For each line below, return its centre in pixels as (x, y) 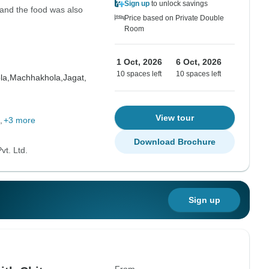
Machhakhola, (36, 77)
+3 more (19, 120)
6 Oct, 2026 (199, 62)
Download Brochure (175, 142)
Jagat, (74, 77)
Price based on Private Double (174, 18)
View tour (175, 118)
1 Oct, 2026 (139, 62)
